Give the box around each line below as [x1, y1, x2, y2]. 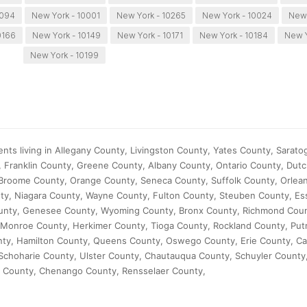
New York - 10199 [29, 50, 99, 61]
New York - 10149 [32, 30, 101, 41]
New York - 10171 [116, 30, 183, 41]
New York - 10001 [32, 10, 101, 21]
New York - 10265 [116, 10, 186, 21]
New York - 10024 [202, 10, 273, 21]
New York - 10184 [199, 30, 268, 41]
